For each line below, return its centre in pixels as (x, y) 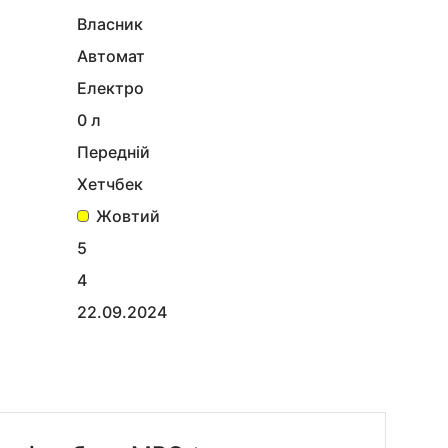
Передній (119, 151)
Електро (115, 87)
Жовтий (126, 215)
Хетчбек (115, 183)
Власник (115, 23)
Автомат (116, 55)
